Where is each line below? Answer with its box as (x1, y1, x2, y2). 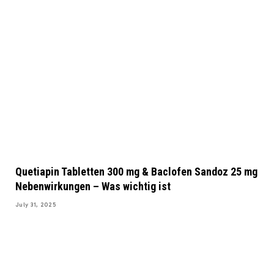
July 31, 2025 (15, 201, 56, 209)
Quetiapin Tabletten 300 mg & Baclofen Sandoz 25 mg (15, 165, 257, 179)
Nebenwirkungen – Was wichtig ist (15, 180, 171, 193)
